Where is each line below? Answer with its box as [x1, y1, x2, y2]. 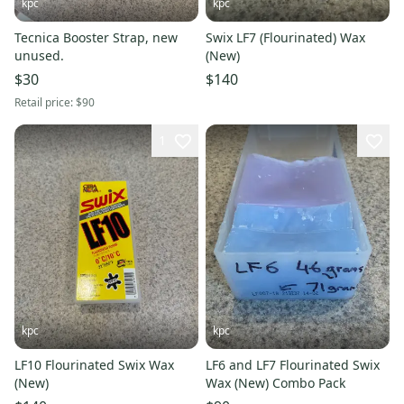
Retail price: [14, 94, 76, 110]
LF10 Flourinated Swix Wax [14, 356, 174, 374]
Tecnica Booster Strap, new [14, 28, 178, 46]
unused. [14, 46, 64, 64]
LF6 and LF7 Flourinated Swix [206, 356, 380, 374]
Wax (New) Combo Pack [206, 374, 345, 392]
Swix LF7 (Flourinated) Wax [206, 28, 365, 46]
